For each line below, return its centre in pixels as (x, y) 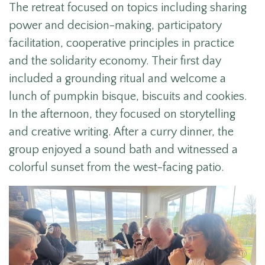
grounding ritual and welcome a (146, 78)
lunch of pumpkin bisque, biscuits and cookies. (128, 96)
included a (37, 78)
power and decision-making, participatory (115, 25)
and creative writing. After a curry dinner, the (121, 132)
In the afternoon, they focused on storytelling (122, 114)
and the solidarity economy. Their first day (115, 61)
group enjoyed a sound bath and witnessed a (123, 149)
